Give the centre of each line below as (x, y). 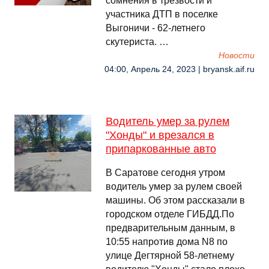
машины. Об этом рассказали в (175, 200)
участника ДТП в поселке (162, 14)
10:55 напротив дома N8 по (167, 242)
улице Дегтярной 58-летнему (170, 255)
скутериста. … (137, 42)
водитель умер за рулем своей (174, 186)
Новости (237, 56)
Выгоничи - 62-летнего (156, 28)
